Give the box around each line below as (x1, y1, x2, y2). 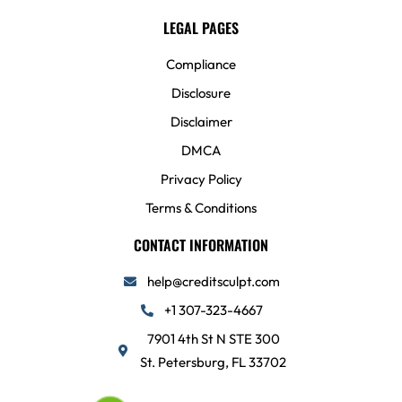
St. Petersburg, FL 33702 (140, 354, 287, 371)
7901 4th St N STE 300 (146, 330, 280, 348)
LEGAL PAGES (163, 17, 239, 39)
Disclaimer (170, 113, 232, 131)
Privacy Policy (160, 170, 242, 188)
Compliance (166, 56, 236, 74)
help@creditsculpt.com (146, 273, 280, 291)
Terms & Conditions (145, 199, 257, 217)
